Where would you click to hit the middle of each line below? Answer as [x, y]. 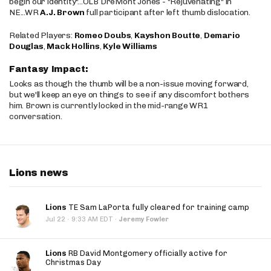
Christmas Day [73, 262]
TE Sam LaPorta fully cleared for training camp [158, 207]
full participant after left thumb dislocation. [168, 12]
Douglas [26, 46]
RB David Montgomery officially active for [147, 253]
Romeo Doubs [103, 35]
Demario [222, 35]
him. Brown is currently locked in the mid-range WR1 [109, 106]
